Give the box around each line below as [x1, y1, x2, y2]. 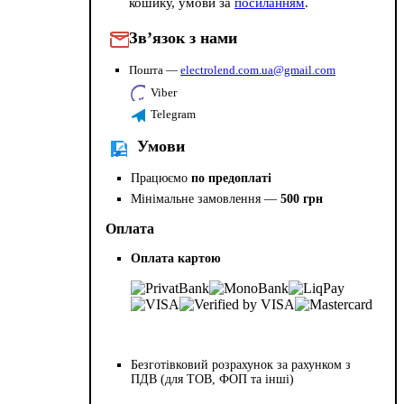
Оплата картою [131, 252, 222, 266]
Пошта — [129, 63, 181, 78]
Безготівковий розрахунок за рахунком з [131, 358, 352, 372]
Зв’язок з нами [129, 28, 238, 47]
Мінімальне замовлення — [131, 192, 281, 207]
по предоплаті [191, 171, 272, 186]
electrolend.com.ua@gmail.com [180, 63, 336, 78]
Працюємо [131, 171, 192, 186]
